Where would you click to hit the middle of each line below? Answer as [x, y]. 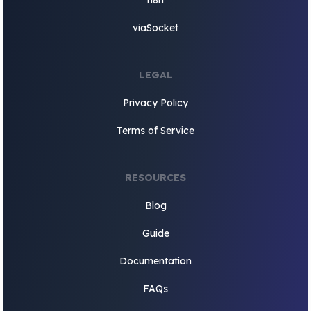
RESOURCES [155, 178]
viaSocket [155, 28]
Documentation [155, 261]
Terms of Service [155, 131]
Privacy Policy [155, 103]
